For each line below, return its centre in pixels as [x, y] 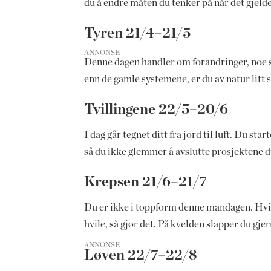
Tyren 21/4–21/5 [139, 33]
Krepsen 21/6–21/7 [147, 182]
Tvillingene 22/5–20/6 [158, 109]
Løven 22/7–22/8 [142, 256]
